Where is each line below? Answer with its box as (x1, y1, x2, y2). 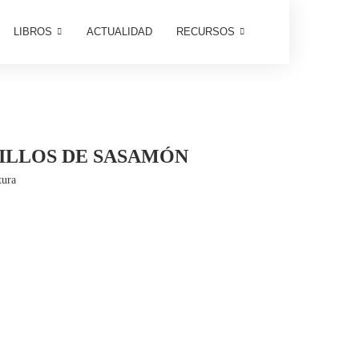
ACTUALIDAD (86, 26, 152, 38)
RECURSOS (175, 26, 235, 38)
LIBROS (13, 26, 52, 38)
